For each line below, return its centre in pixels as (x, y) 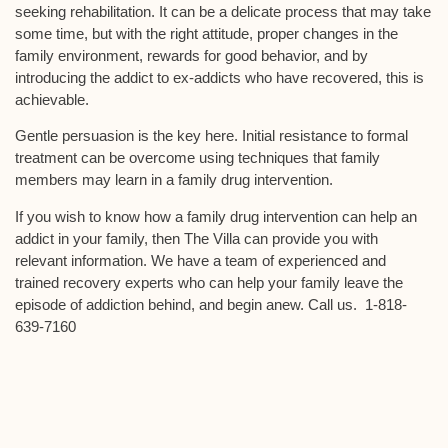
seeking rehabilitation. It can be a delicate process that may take (223, 11)
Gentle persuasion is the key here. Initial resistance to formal (211, 136)
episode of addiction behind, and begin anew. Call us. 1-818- (211, 304)
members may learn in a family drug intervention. (174, 180)
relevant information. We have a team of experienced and (200, 260)
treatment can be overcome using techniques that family (197, 158)
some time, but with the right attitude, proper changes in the (206, 33)
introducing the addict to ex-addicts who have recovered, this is (219, 77)
